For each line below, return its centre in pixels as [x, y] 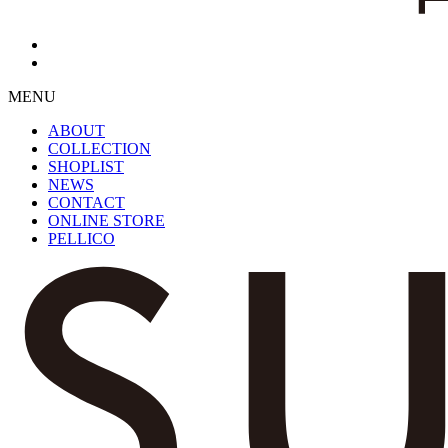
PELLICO [81, 239]
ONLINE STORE [106, 221]
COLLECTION [99, 149]
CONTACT [86, 203]
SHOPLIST [86, 167]
